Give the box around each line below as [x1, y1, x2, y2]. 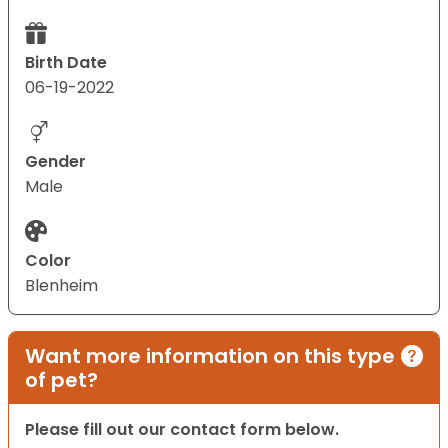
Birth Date [25, 51, 107, 75]
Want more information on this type [25, 342, 395, 371]
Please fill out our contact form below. [25, 418, 339, 442]
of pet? [25, 366, 98, 395]
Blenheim [25, 274, 98, 298]
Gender [25, 150, 86, 174]
